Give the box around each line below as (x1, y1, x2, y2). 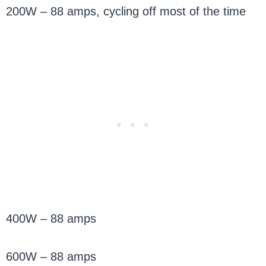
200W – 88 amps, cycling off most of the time (6, 5, 246, 18)
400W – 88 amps (6, 212, 97, 226)
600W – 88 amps (6, 250, 97, 264)
